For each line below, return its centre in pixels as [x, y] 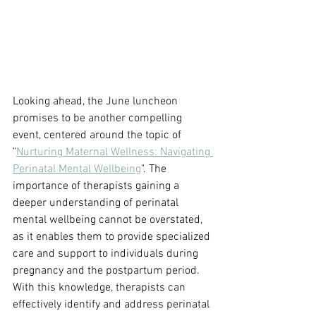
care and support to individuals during [107, 254]
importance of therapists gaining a [97, 187]
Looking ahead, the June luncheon [97, 102]
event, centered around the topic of [98, 136]
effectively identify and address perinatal [113, 305]
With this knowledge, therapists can [101, 288]
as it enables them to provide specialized [113, 237]
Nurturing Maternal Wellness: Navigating [115, 153]
